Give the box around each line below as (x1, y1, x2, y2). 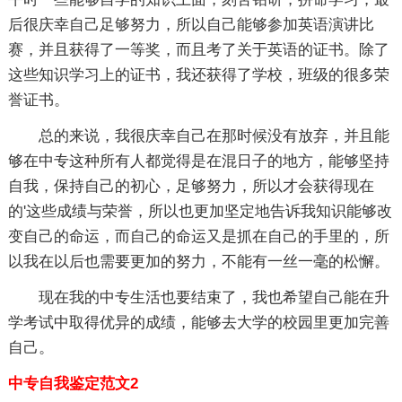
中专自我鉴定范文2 (7, 375, 138, 392)
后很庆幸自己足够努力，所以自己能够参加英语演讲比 (7, 16, 374, 33)
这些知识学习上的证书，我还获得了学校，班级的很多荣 (7, 66, 389, 83)
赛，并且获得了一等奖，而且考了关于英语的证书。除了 (7, 41, 389, 58)
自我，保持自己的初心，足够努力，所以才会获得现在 (7, 178, 374, 195)
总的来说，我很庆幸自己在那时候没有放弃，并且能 (38, 127, 389, 144)
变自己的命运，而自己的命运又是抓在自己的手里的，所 (7, 228, 389, 245)
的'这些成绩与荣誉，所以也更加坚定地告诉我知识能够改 (7, 203, 392, 220)
